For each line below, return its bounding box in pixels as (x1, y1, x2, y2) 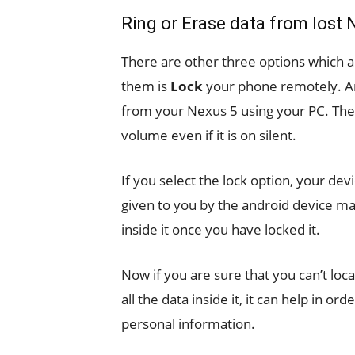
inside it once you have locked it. (121, 220, 320, 239)
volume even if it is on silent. (121, 126, 296, 144)
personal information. (121, 315, 255, 333)
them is (121, 77, 170, 95)
